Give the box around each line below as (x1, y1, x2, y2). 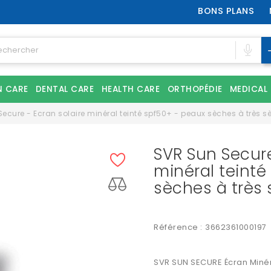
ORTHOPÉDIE (167, 83, 223, 95)
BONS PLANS (198, 5, 255, 17)
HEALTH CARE (101, 83, 160, 95)
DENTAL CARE (35, 83, 94, 95)
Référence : (154, 221, 203, 233)
